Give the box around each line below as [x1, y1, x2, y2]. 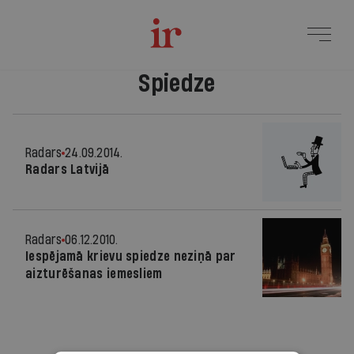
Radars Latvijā [25, 163, 110, 176]
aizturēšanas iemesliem [25, 267, 163, 281]
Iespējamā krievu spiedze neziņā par [25, 250, 236, 263]
